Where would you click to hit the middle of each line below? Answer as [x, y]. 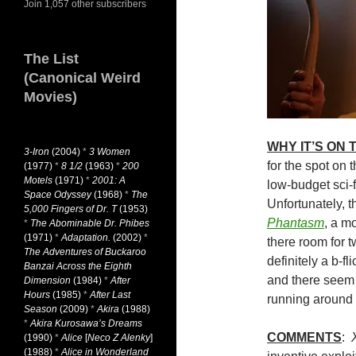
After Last [110, 295]
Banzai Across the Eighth [78, 266]
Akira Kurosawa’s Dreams [86, 323]
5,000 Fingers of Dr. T [70, 209]
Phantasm [296, 223]
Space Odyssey [58, 195]
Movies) [50, 97]
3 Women [110, 152]
